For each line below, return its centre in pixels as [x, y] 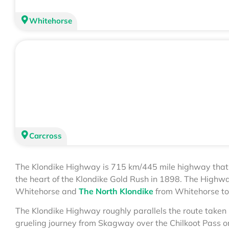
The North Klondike [116, 191]
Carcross [45, 135]
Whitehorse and [47, 191]
